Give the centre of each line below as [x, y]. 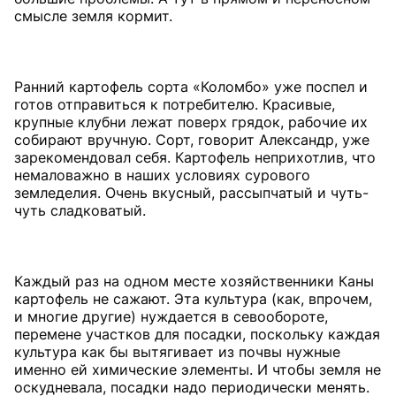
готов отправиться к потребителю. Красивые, [175, 104]
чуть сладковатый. [80, 210]
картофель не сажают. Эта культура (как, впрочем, [193, 298]
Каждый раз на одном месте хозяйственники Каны [194, 281]
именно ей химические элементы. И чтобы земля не [198, 369]
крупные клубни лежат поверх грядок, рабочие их [191, 122]
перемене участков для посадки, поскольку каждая [197, 334]
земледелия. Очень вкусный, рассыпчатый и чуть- [191, 192]
